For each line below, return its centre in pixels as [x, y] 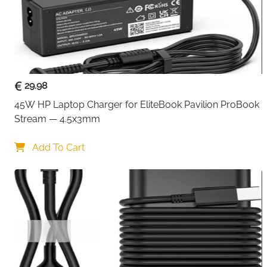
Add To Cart [57, 148]
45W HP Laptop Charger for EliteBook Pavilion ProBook [137, 105]
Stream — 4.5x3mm [57, 119]
